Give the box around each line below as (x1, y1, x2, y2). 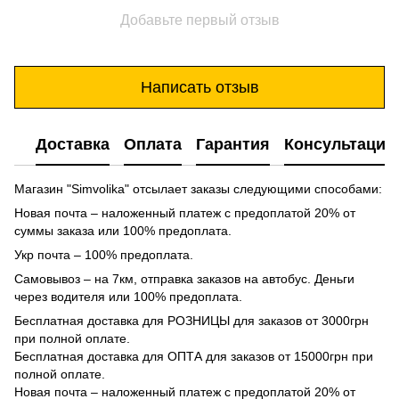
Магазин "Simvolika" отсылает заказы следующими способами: (14, 182, 382, 197)
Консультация (284, 134, 395, 153)
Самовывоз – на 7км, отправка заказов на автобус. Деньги (14, 272, 354, 287)
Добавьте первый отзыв (119, 12, 280, 28)
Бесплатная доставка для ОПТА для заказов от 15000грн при (14, 349, 373, 364)
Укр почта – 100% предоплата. (14, 248, 193, 263)
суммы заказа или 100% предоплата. (14, 224, 232, 239)
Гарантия (196, 134, 270, 153)
